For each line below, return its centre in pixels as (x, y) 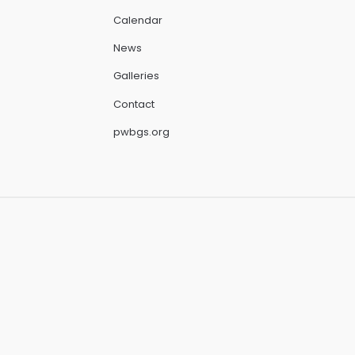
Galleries (136, 76)
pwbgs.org (141, 132)
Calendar (138, 20)
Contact (134, 104)
